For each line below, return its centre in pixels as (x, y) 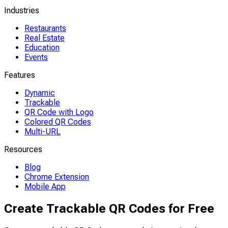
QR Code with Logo (59, 112)
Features (20, 75)
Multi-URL (42, 132)
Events (36, 57)
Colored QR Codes (58, 122)
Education (42, 48)
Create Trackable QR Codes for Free (109, 208)
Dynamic (40, 93)
